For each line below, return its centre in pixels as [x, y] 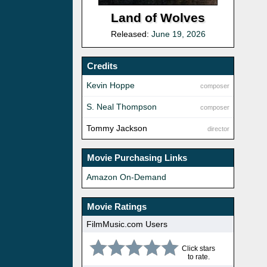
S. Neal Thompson [122, 107]
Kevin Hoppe [111, 86]
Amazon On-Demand [126, 177]
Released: [131, 34]
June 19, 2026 [178, 34]
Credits [102, 66]
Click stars [198, 249]
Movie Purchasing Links [137, 158]
